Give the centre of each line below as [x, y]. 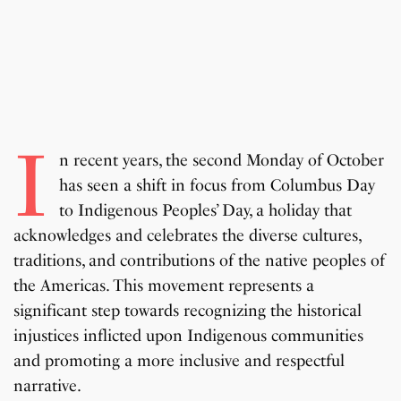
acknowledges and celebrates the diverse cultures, [188, 236]
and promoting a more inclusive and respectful [179, 361]
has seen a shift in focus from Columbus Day [217, 186]
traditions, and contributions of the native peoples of [200, 261]
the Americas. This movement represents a [164, 286]
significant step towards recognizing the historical [188, 311]
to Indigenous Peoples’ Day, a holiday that [205, 211]
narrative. [47, 386]
